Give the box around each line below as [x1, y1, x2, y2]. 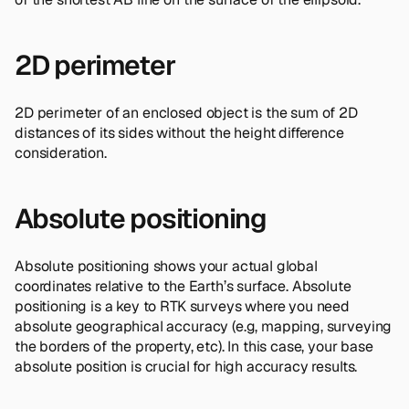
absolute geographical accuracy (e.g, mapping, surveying [15, 316, 393, 336]
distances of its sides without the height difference [15, 122, 344, 142]
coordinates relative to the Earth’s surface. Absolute [15, 276, 351, 296]
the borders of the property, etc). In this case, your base [15, 336, 373, 356]
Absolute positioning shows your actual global [15, 256, 318, 276]
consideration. [15, 142, 107, 163]
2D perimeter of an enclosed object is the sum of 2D [15, 102, 358, 122]
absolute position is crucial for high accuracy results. [15, 356, 358, 376]
